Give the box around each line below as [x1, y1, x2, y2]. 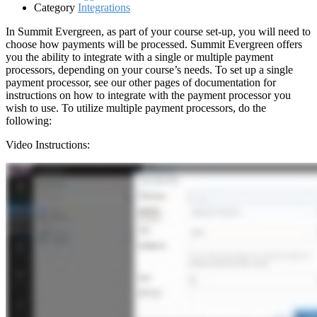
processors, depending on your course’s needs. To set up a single [6, 63, 293, 76]
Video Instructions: [6, 138, 90, 151]
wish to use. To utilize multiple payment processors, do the [6, 101, 266, 114]
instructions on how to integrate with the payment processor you [6, 88, 291, 101]
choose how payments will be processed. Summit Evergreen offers [6, 38, 302, 50]
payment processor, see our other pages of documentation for [6, 76, 276, 88]
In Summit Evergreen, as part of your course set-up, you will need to [6, 25, 311, 38]
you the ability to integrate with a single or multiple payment [6, 50, 273, 63]
